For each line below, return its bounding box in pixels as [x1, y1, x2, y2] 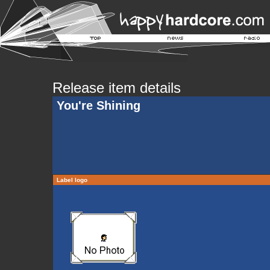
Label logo [55, 177, 89, 183]
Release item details [52, 80, 181, 96]
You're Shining [57, 99, 140, 112]
